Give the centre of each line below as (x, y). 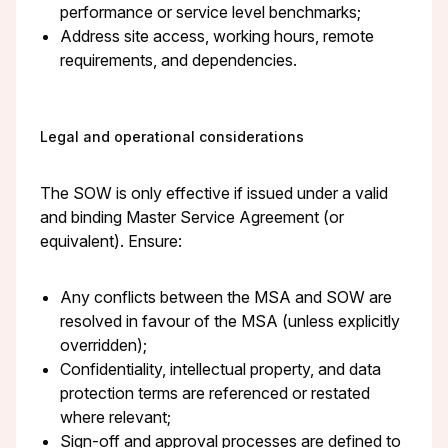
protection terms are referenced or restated (215, 393)
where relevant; (115, 417)
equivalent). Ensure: (111, 241)
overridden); (103, 345)
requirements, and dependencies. (178, 59)
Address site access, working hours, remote (217, 35)
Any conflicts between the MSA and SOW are (226, 297)
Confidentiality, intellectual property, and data (220, 369)
